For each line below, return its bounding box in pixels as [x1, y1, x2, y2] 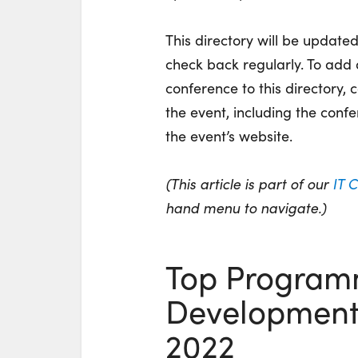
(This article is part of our [165, 174, 332, 193]
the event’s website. [165, 126, 292, 145]
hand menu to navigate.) [165, 198, 326, 217]
